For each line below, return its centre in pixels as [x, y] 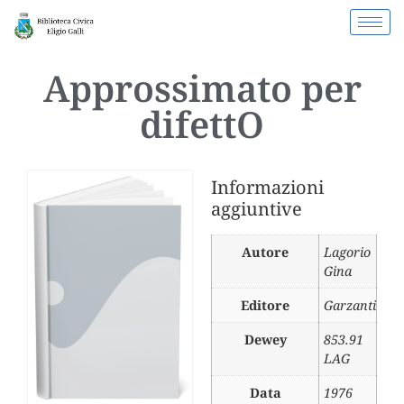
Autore [265, 252]
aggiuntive [257, 209]
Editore [265, 306]
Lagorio [347, 252]
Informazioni [267, 188]
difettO [202, 124]
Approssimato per [202, 88]
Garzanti [350, 306]
